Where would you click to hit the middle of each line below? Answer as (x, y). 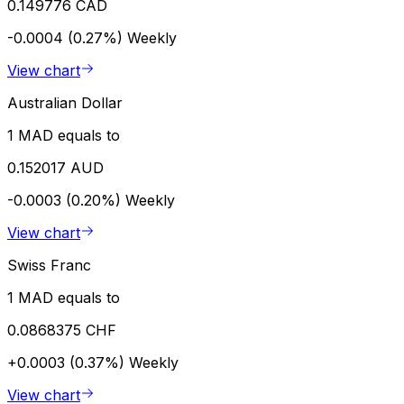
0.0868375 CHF (62, 330)
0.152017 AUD (55, 167)
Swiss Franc (49, 265)
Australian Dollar (65, 102)
